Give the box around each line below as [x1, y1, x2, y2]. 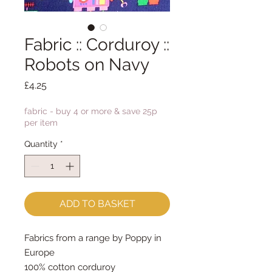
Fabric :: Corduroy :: [24, 35, 169, 55]
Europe [24, 247, 55, 258]
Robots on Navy [24, 55, 149, 75]
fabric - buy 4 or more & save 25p [24, 106, 157, 116]
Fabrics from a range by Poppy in [24, 233, 161, 243]
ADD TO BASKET [59, 198, 135, 209]
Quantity [24, 139, 58, 149]
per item [24, 118, 58, 127]
